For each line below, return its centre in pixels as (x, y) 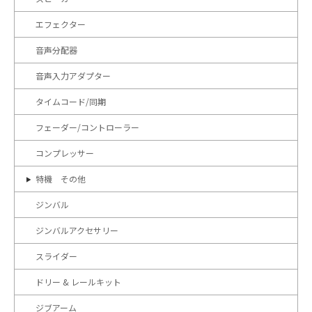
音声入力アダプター (73, 76)
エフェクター (61, 24)
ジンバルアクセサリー (77, 230)
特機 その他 (61, 179)
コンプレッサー (65, 153)
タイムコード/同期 (71, 101)
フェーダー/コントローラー (87, 127)
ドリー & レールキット (78, 282)
